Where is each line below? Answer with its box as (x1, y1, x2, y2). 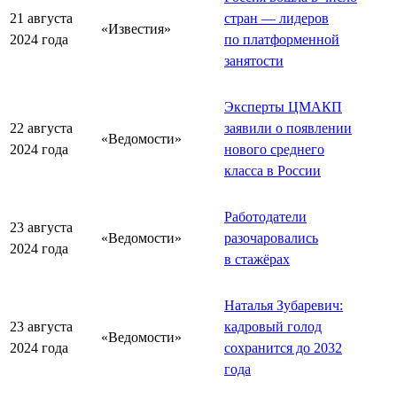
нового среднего (224, 141, 324, 157)
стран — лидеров (224, 10, 329, 26)
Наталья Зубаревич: (224, 297, 343, 313)
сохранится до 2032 (224, 339, 342, 355)
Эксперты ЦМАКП (224, 98, 342, 114)
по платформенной (224, 31, 339, 47)
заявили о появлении (224, 120, 352, 136)
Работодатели (224, 208, 307, 224)
